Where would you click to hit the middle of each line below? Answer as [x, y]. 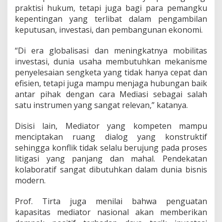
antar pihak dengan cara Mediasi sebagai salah [111, 94]
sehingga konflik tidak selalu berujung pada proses [111, 148]
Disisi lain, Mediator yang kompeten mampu [111, 126]
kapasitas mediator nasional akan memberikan [111, 212]
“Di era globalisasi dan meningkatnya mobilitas [111, 51]
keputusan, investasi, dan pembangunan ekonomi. [109, 30]
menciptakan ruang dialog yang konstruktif [111, 137]
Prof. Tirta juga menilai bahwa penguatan [111, 201]
